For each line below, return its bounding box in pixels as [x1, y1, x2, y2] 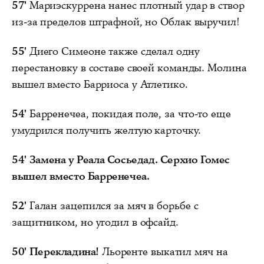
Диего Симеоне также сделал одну [26, 44, 200, 58]
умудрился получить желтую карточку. [12, 123, 201, 137]
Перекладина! [29, 244, 99, 259]
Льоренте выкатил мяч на [98, 244, 228, 259]
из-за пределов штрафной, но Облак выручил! [12, 14, 240, 29]
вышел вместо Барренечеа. [12, 169, 150, 183]
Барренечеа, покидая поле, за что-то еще [26, 106, 231, 121]
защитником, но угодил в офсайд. [12, 214, 179, 229]
